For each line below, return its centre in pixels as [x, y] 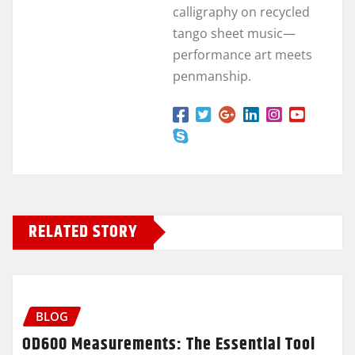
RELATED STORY [83, 232]
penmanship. [212, 76]
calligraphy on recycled [241, 11]
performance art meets [242, 54]
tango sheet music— [234, 33]
